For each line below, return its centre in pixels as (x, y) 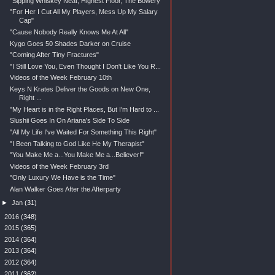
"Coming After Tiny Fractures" (54, 55)
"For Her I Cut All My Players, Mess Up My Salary (83, 12)
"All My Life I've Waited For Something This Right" (83, 132)
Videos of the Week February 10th (60, 78)
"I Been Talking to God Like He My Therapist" (77, 143)
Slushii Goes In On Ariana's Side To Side (69, 121)
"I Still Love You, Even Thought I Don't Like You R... (85, 66)
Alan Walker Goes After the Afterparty (65, 189)
